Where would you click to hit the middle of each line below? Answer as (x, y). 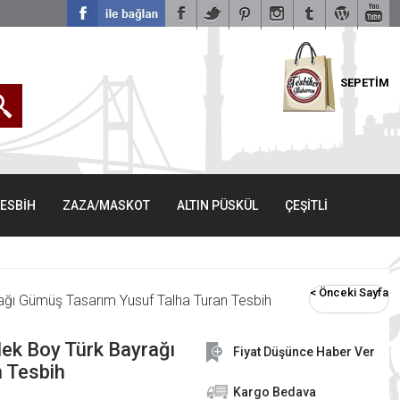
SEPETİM (365, 83)
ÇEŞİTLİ (306, 205)
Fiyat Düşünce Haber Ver (304, 352)
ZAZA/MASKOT (106, 205)
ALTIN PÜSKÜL (217, 205)
